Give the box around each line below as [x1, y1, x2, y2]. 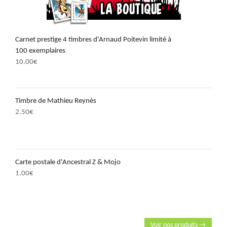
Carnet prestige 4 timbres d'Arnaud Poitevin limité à [15, 36, 171, 44]
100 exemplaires [15, 47, 65, 55]
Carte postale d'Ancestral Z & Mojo [15, 159, 121, 166]
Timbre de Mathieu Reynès [15, 97, 96, 105]
